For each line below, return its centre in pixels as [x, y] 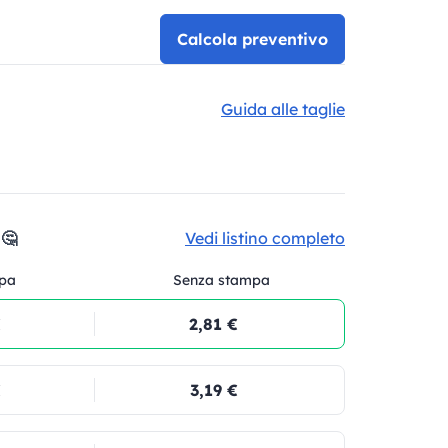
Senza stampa [222, 280]
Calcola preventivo [252, 39]
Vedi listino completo [265, 238]
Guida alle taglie [283, 109]
